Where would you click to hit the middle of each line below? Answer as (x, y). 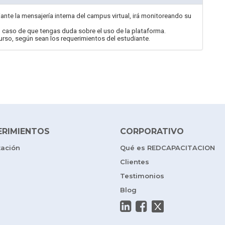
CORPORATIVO (152, 131)
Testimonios (142, 176)
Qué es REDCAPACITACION (167, 148)
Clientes (135, 162)
